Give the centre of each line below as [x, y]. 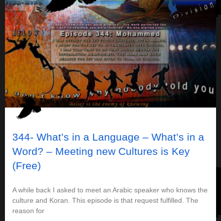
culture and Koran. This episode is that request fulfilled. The [105, 201]
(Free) [27, 166]
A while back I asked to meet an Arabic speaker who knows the [110, 190]
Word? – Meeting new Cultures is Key [101, 151]
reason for [28, 211]
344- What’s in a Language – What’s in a [108, 137]
